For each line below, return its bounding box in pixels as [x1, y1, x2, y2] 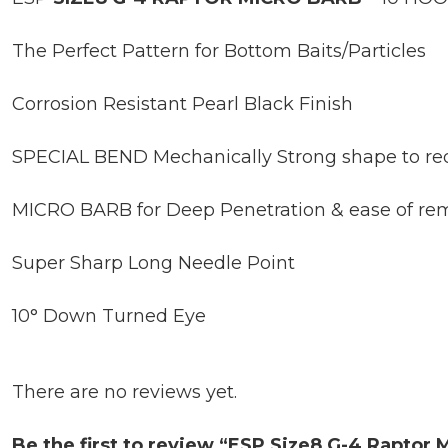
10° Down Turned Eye [12, 304, 206, 327]
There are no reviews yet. [12, 380, 237, 403]
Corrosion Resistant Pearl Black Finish [12, 92, 353, 115]
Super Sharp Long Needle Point [12, 251, 295, 274]
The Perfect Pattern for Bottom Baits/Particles [12, 39, 426, 62]
